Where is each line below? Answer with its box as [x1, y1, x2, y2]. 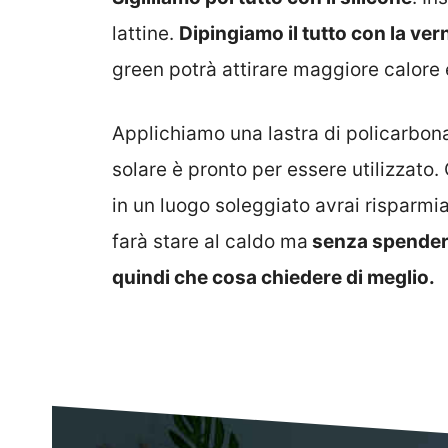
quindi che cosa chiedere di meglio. [112, 266, 435, 290]
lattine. [112, 21, 179, 45]
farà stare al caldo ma [112, 230, 308, 254]
